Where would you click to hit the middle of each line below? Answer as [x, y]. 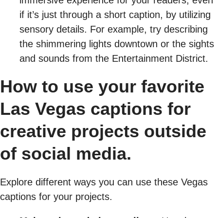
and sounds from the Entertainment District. [114, 58]
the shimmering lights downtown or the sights [117, 44]
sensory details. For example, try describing [114, 29]
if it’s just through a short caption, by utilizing [115, 14]
